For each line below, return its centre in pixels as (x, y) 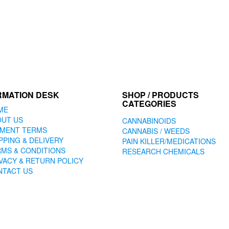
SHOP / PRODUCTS (161, 95)
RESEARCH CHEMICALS (163, 151)
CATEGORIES (149, 103)
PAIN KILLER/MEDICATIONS (169, 141)
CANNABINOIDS (149, 120)
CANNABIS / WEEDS (156, 131)
